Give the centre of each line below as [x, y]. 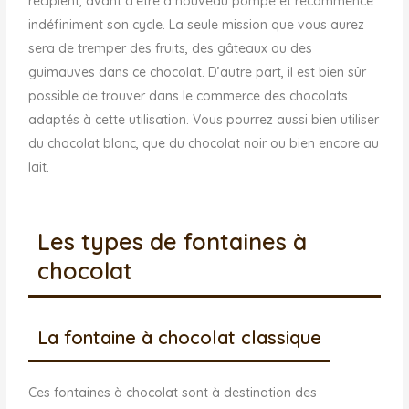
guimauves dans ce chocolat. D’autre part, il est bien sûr [198, 73]
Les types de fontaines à [173, 241]
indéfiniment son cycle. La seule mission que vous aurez [197, 25]
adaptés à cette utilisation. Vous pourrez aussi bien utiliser [204, 120]
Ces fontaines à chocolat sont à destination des [173, 392]
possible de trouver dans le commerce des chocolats [189, 96]
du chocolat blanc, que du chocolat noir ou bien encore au [204, 144]
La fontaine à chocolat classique [180, 337]
